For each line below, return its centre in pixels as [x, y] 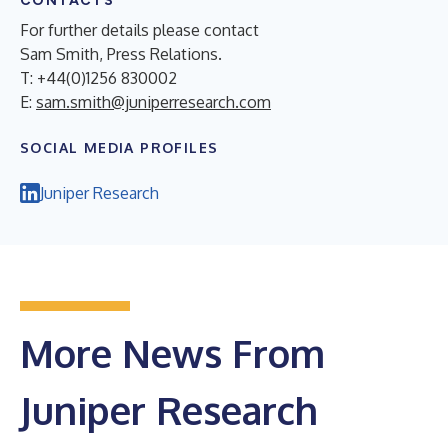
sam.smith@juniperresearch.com [153, 101]
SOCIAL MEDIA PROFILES [119, 147]
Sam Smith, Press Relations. [121, 53]
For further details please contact [139, 29]
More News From [172, 352]
